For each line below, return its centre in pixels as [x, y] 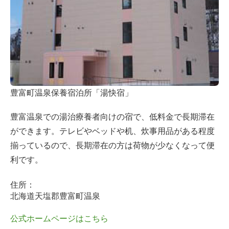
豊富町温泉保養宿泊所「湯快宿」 [72, 93]
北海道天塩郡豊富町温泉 [55, 196]
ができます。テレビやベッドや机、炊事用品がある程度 [112, 131]
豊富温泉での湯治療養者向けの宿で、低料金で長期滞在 [112, 117]
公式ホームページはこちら [59, 218]
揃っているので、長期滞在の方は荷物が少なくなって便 [112, 146]
